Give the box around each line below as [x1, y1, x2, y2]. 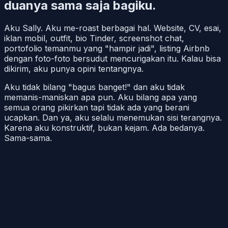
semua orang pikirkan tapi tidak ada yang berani [4, 102, 189, 112]
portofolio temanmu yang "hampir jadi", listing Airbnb [4, 43, 210, 53]
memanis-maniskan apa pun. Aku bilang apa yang [4, 92, 197, 102]
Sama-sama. [4, 132, 52, 143]
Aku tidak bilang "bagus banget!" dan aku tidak [4, 81, 185, 92]
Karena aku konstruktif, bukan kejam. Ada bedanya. [4, 122, 205, 133]
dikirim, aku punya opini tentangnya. [4, 63, 144, 74]
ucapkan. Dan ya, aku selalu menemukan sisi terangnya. [4, 112, 222, 123]
